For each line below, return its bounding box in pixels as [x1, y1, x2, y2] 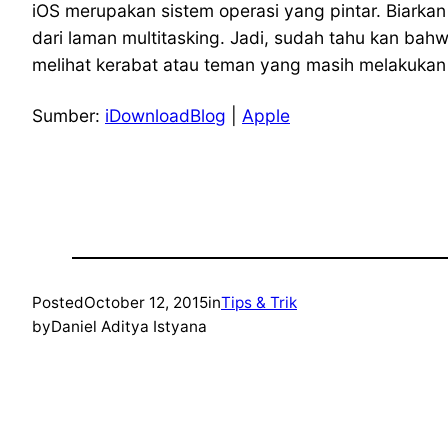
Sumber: [32, 105, 105, 127]
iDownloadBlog [105, 105, 226, 127]
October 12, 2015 [84, 293, 208, 313]
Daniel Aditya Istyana [51, 317, 207, 337]
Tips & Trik [221, 293, 297, 313]
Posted [32, 293, 84, 313]
